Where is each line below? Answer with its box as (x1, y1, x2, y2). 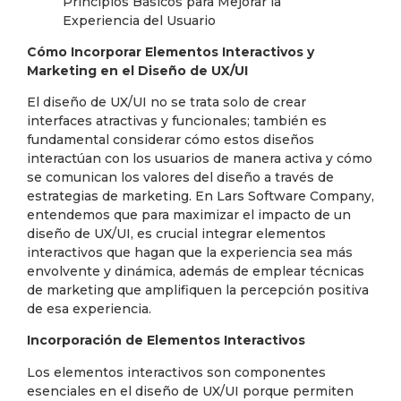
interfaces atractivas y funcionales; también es (27, 113, 327, 130)
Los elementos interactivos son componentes (27, 363, 326, 380)
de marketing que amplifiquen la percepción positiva (27, 282, 369, 299)
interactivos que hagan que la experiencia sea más (27, 244, 353, 261)
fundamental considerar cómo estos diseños (27, 132, 314, 149)
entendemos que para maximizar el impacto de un (27, 207, 351, 224)
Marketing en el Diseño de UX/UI (27, 62, 248, 79)
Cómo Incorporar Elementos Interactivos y (27, 43, 314, 60)
